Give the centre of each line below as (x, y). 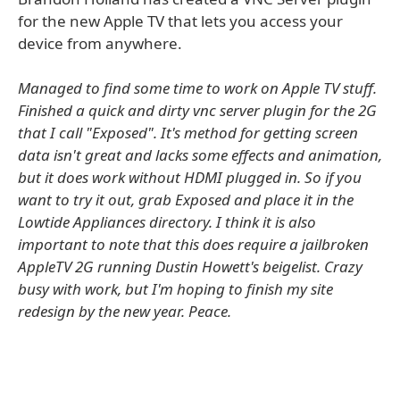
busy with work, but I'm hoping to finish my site (175, 289)
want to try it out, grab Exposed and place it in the (186, 200)
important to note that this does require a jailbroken (193, 244)
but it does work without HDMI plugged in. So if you (190, 177)
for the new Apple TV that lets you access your (180, 21)
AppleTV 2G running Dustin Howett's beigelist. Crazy (190, 267)
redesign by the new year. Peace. (125, 311)
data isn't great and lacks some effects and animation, (200, 155)
